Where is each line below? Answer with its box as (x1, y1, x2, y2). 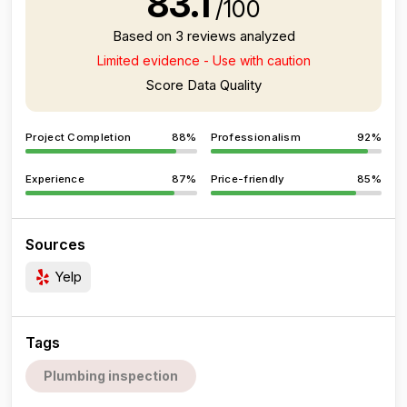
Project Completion (25, 131, 132, 144)
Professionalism (210, 131, 301, 144)
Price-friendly (210, 173, 285, 185)
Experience (25, 173, 84, 185)
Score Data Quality (145, 76, 262, 94)
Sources (25, 235, 85, 253)
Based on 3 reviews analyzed (112, 27, 295, 45)
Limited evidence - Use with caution (96, 53, 311, 68)
